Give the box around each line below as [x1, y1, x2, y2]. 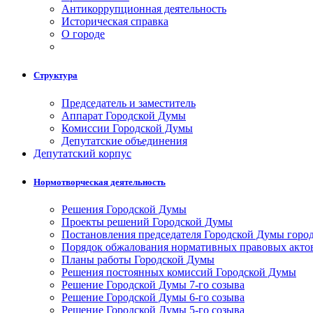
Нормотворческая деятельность [34, 176, 166, 187]
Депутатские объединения [61, 134, 187, 147]
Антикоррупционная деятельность [61, 3, 226, 15]
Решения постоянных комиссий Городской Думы [61, 265, 296, 278]
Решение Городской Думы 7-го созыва [61, 278, 245, 291]
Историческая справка [61, 15, 168, 28]
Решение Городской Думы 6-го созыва [61, 291, 245, 303]
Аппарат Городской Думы [61, 109, 186, 122]
